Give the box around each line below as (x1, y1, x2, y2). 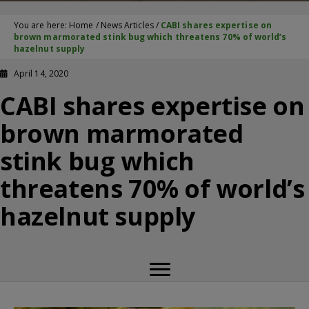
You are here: (14, 19, 70, 31)
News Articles (100, 19, 154, 31)
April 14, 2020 (14, 68, 69, 79)
